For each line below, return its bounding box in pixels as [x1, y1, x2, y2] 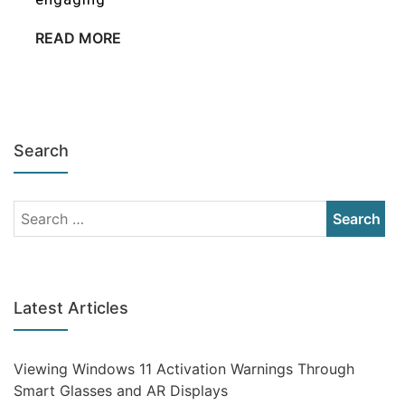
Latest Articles [14, 298, 128, 317]
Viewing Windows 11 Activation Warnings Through [14, 360, 354, 378]
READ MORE [35, 29, 121, 47]
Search [14, 141, 69, 160]
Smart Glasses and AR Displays [14, 381, 228, 400]
